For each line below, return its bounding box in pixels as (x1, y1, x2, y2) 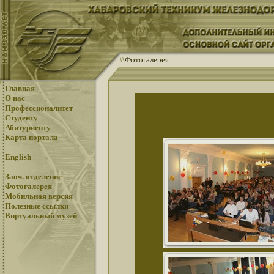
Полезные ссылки (5, 201, 68, 210)
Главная (5, 84, 35, 93)
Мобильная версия (5, 191, 73, 201)
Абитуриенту (5, 123, 51, 132)
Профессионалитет (5, 103, 73, 113)
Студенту (5, 113, 38, 122)
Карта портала (5, 133, 58, 142)
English (5, 152, 31, 161)
